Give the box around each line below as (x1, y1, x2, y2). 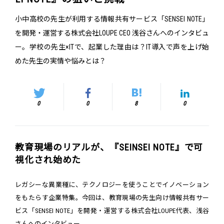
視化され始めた (15, 154, 81, 165)
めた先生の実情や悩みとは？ (15, 57, 106, 65)
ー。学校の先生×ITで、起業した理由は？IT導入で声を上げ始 (15, 43, 209, 51)
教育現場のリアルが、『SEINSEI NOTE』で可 (15, 142, 203, 153)
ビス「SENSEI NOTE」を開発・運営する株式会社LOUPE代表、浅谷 (15, 207, 209, 215)
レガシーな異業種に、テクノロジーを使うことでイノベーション (15, 181, 209, 189)
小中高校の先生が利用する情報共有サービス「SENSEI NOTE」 (15, 15, 209, 23)
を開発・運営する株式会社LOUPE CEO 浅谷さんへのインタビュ (15, 29, 209, 37)
